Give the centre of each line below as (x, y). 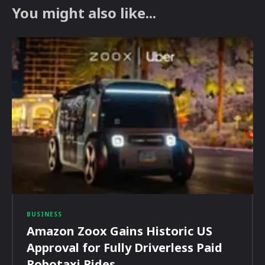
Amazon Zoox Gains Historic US (119, 231)
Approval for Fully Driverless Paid (125, 248)
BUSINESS (44, 214)
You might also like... (84, 12)
